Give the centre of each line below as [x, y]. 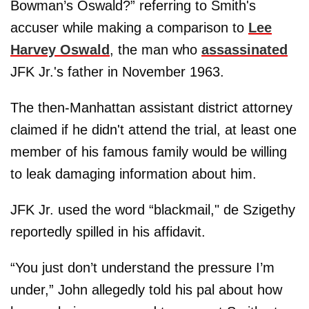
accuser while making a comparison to [129, 28]
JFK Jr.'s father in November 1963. [117, 72]
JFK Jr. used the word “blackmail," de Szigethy [153, 210]
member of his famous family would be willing [149, 152]
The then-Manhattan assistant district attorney [151, 108]
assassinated [245, 50]
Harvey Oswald [60, 50]
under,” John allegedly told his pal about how [146, 290]
